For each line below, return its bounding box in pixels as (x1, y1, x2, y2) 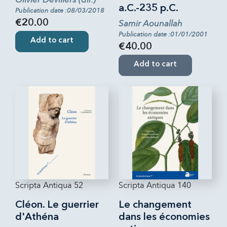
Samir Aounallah (119, 18, 182, 29)
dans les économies (119, 212, 210, 222)
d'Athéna (15, 212, 59, 222)
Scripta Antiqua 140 (119, 180, 191, 190)
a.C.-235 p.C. (119, 3, 178, 14)
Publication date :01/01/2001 (119, 30, 208, 39)
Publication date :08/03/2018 (15, 6, 104, 15)
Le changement (119, 200, 192, 210)
